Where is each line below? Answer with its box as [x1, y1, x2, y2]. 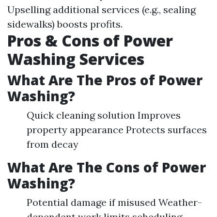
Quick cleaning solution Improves [27, 109, 181, 121]
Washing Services [7, 48, 144, 69]
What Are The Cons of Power [7, 158, 206, 176]
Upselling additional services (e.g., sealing [7, 3, 196, 15]
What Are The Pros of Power [7, 71, 202, 89]
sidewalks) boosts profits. [7, 18, 123, 30]
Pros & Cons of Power [7, 30, 173, 51]
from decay [27, 138, 78, 150]
